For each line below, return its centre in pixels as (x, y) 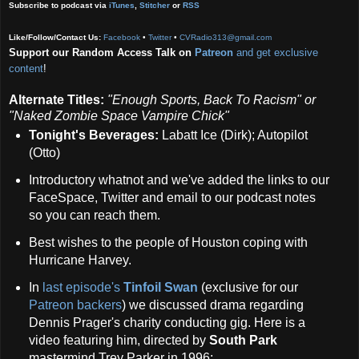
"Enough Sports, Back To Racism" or (212, 99)
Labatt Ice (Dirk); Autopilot (233, 135)
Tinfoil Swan (160, 288)
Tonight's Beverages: (93, 135)
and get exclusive (276, 52)
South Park (243, 341)
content (26, 68)
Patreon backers (75, 305)
